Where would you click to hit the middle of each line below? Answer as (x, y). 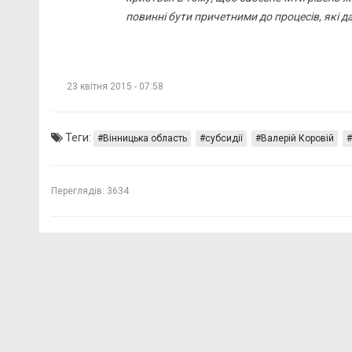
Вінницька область (145, 139)
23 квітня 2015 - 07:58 (115, 87)
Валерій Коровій (297, 139)
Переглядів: (78, 191)
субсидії (224, 139)
